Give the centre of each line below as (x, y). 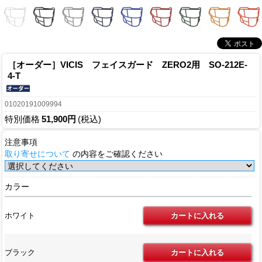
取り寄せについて (38, 154)
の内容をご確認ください (117, 154)
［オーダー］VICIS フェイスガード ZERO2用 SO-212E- (127, 65)
